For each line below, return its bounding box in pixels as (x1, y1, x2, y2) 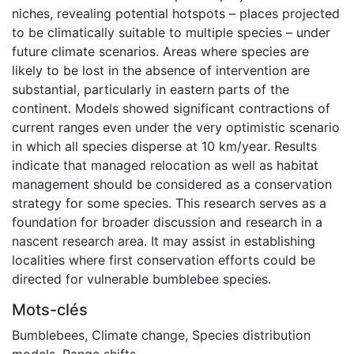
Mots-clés (12, 299, 88, 319)
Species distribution (192, 326, 311, 343)
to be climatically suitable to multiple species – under (12, 24, 330, 40)
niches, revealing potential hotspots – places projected (12, 5, 340, 21)
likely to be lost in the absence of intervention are (12, 62, 310, 78)
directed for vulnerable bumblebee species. (12, 270, 271, 287)
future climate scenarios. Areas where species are (12, 43, 309, 59)
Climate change (92, 326, 185, 343)
